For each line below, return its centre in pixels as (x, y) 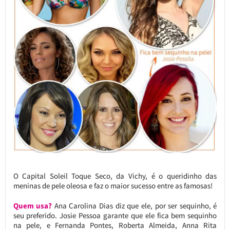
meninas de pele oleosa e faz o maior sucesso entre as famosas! (113, 185)
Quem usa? (33, 205)
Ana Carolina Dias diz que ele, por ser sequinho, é (135, 205)
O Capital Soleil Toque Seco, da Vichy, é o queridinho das (115, 176)
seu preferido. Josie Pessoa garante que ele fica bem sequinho (115, 215)
